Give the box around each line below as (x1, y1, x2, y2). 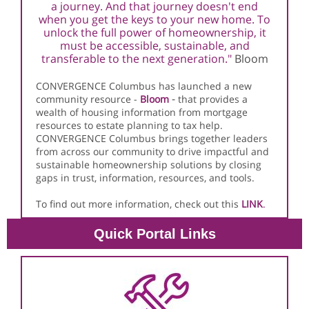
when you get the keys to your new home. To (39, 12, 270, 27)
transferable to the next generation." (41, 51, 235, 66)
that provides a (178, 92, 248, 106)
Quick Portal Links (93, 226, 216, 241)
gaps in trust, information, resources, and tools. (36, 171, 255, 184)
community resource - (36, 92, 140, 106)
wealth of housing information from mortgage (36, 106, 248, 119)
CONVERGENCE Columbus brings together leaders (36, 132, 268, 145)
